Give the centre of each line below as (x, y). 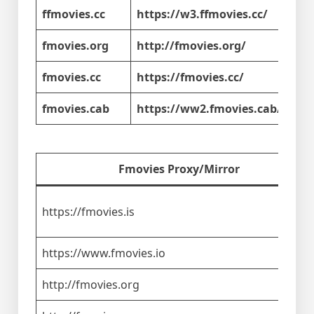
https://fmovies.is (88, 212)
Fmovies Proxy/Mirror (179, 169)
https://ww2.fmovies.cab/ (209, 109)
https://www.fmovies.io (104, 253)
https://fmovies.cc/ (190, 77)
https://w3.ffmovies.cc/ (202, 14)
